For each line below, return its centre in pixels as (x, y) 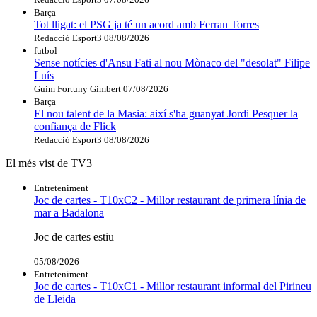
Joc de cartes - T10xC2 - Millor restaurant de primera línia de (170, 200)
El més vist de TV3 (49, 163)
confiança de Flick (75, 126)
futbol (46, 50)
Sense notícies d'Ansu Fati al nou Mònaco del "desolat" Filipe (172, 62)
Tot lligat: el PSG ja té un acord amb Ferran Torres (146, 24)
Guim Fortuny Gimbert (77, 88)
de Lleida (55, 299)
